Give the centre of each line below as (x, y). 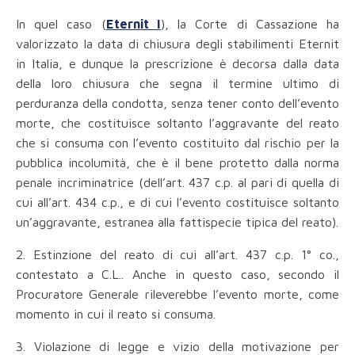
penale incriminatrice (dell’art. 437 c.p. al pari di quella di (177, 183)
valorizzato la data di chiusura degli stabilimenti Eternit (177, 44)
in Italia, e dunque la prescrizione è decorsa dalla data (177, 64)
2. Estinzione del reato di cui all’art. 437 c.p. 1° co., (177, 255)
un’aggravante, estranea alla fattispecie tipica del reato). (177, 222)
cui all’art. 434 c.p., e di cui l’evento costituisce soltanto (177, 202)
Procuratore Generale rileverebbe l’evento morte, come (177, 294)
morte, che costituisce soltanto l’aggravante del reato (177, 123)
